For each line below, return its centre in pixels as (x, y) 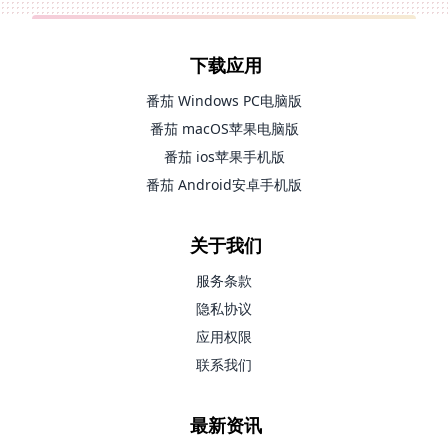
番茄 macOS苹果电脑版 (224, 129)
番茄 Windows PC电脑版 (224, 101)
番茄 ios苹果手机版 (224, 157)
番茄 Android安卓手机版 (224, 185)
